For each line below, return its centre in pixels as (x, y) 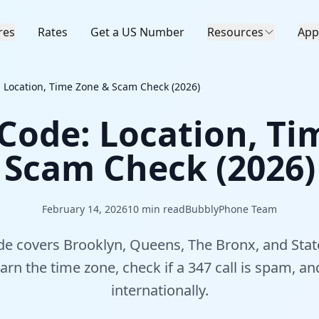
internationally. (159, 290)
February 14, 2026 (85, 209)
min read (162, 209)
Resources (235, 32)
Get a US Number (137, 32)
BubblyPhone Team (231, 209)
